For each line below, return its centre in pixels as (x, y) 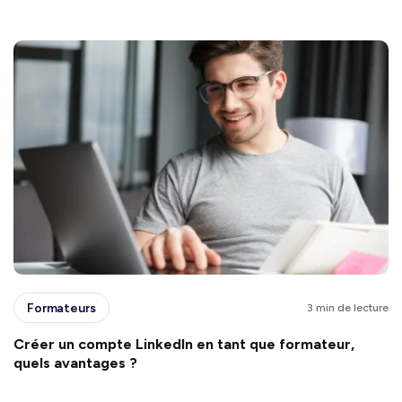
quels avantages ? (79, 363)
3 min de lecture (348, 308)
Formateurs (61, 308)
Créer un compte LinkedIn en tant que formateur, (184, 344)
